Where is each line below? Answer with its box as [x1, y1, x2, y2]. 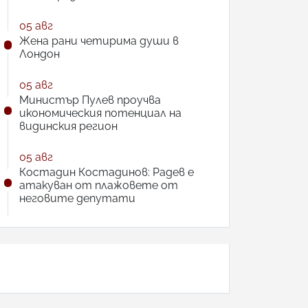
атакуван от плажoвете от [19, 179, 178, 192]
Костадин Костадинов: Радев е [19, 166, 194, 179]
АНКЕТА [2, 259, 34, 269]
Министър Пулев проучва [19, 93, 161, 107]
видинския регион [19, 120, 118, 133]
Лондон [19, 47, 60, 60]
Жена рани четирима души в [19, 34, 179, 47]
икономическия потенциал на [19, 107, 181, 120]
